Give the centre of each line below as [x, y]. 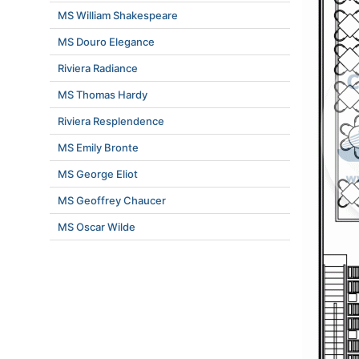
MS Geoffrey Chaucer [112, 200]
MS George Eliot [98, 174]
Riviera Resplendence [111, 121]
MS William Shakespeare [118, 15]
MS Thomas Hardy [103, 95]
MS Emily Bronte [98, 147]
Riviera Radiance [98, 68]
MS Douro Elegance [106, 42]
